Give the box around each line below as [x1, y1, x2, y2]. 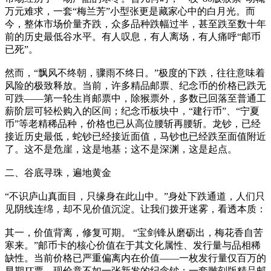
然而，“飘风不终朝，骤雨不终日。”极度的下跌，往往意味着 [5, 67, 265, 78]
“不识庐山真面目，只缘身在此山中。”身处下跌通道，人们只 [5, 191, 265, 201]
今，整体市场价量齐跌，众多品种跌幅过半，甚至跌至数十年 [5, 18, 266, 29]
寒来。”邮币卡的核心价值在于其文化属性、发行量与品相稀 [5, 240, 261, 250]
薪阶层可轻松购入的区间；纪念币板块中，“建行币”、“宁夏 [5, 105, 260, 116]
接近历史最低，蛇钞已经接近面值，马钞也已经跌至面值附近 [5, 131, 266, 142]
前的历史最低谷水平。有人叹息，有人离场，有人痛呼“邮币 [5, 31, 261, 42]
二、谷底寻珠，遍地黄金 [5, 167, 111, 178]
